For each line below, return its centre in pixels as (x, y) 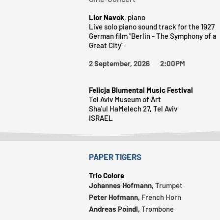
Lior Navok (107, 17)
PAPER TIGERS (115, 156)
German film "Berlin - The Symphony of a (153, 36)
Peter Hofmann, (115, 197)
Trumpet (169, 185)
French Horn (161, 197)
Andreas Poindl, (115, 208)
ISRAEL (101, 118)
